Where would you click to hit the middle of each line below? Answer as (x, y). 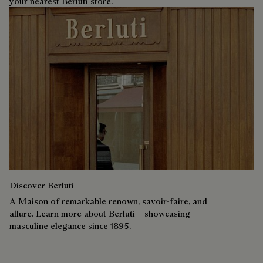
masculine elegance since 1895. (70, 225)
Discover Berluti (42, 185)
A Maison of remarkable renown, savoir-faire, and (108, 201)
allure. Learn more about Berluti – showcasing (100, 213)
